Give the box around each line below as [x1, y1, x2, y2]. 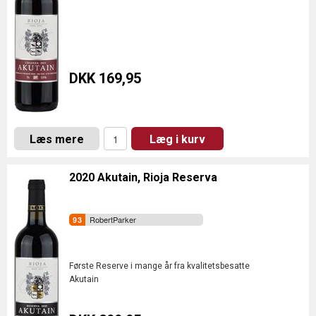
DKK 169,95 [69, 70, 141, 87]
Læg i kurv [150, 133, 205, 146]
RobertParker [90, 214, 136, 225]
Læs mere [30, 133, 84, 146]
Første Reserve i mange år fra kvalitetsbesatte [69, 261, 250, 271]
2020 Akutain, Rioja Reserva [69, 171, 217, 184]
